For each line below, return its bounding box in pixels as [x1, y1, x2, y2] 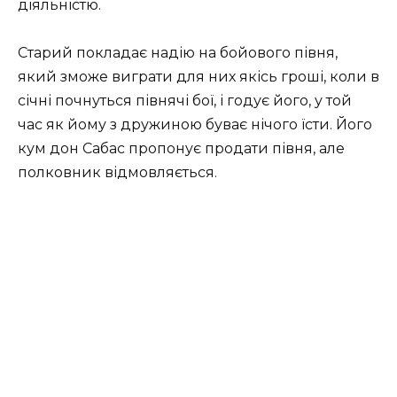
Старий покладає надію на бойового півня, [18, 44, 338, 62]
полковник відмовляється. [18, 164, 217, 182]
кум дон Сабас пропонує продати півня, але [18, 140, 345, 158]
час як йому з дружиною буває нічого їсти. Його [18, 116, 372, 134]
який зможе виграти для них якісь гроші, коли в [18, 68, 379, 86]
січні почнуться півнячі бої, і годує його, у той [18, 92, 352, 110]
